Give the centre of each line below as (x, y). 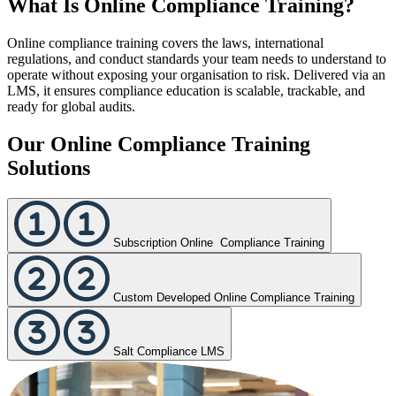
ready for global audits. (71, 106)
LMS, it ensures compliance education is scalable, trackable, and (186, 90)
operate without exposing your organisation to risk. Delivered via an (196, 74)
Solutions (49, 168)
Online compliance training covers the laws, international (165, 42)
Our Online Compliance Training (159, 144)
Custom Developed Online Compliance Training (234, 297)
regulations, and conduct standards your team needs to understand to (197, 58)
